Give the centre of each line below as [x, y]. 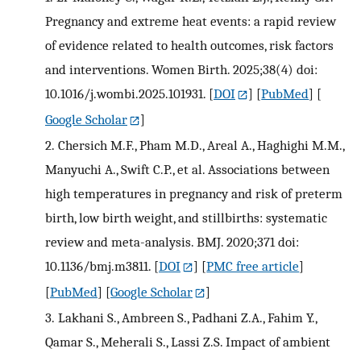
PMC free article [253, 266]
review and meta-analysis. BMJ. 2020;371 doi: [172, 242]
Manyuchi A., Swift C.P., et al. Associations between [187, 170]
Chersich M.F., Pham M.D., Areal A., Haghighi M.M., [201, 145]
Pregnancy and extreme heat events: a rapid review [191, 21]
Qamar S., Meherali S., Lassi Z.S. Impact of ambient [188, 342]
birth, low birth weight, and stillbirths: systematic [186, 218]
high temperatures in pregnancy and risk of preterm [194, 194]
